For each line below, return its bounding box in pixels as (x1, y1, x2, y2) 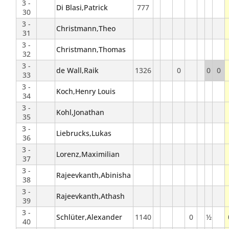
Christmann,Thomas (56, 44, 126, 55)
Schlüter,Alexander (56, 212, 122, 222)
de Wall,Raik (56, 65, 99, 76)
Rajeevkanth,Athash (56, 191, 125, 201)
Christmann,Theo (56, 24, 116, 34)
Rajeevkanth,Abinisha (56, 170, 131, 180)
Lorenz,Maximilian (56, 149, 120, 159)
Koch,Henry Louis (56, 86, 116, 97)
